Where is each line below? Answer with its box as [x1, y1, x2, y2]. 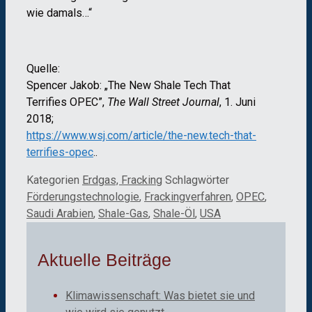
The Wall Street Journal [107, 95, 219, 109]
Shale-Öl [153, 206, 195, 220]
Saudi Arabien [26, 206, 93, 220]
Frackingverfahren [144, 189, 231, 203]
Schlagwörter [165, 173, 229, 187]
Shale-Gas [98, 206, 148, 220]
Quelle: [26, 61, 60, 75]
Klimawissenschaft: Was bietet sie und [65, 289, 255, 303]
